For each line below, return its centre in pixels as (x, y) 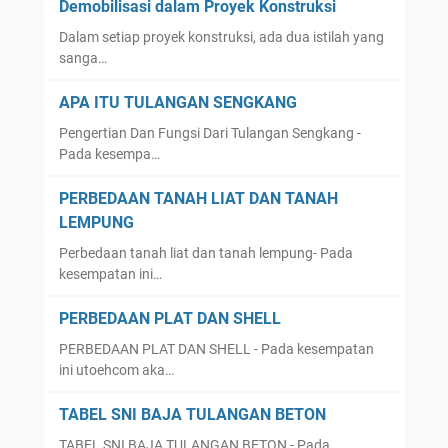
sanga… (82, 58)
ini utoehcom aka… (116, 370)
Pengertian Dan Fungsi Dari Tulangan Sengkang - (209, 133)
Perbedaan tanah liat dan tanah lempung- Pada (205, 253)
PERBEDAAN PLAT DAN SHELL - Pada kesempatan (216, 349)
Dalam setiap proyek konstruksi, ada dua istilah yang (221, 37)
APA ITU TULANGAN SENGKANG (177, 103)
